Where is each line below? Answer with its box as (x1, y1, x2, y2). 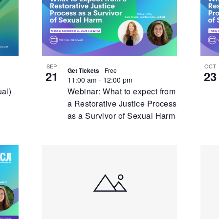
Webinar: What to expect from (67, 85, 176, 97)
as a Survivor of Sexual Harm (67, 109, 175, 121)
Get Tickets (67, 66, 101, 75)
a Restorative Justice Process (67, 97, 177, 109)
